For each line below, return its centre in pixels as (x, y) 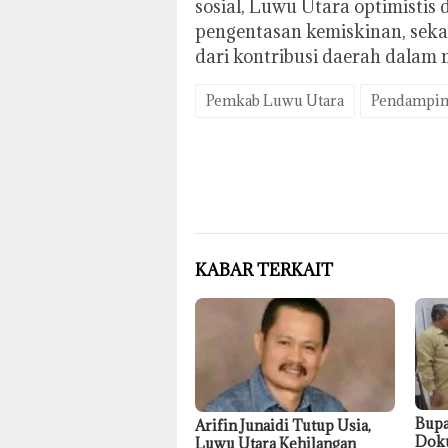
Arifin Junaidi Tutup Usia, (283, 425)
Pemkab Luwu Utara (275, 101)
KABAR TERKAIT (264, 270)
